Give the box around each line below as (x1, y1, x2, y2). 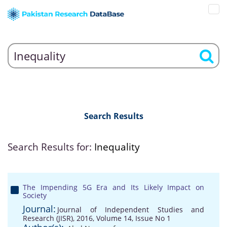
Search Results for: (8, 140, 94, 154)
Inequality (94, 140, 140, 154)
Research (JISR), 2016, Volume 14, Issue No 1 (23, 213, 171, 223)
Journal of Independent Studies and (57, 205, 204, 214)
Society (23, 191, 47, 200)
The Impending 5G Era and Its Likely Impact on (23, 182, 204, 192)
